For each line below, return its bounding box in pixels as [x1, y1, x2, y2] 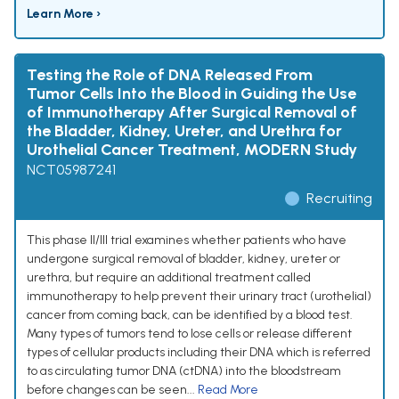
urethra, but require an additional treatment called [27, 270, 311, 286]
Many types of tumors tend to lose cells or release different [27, 326, 352, 342]
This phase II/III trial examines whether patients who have [27, 232, 346, 248]
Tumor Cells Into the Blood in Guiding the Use [27, 84, 356, 104]
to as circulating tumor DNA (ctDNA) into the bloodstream [27, 363, 341, 379]
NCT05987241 [27, 161, 116, 179]
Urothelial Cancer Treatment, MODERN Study [27, 140, 357, 160]
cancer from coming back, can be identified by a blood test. [27, 307, 353, 323]
